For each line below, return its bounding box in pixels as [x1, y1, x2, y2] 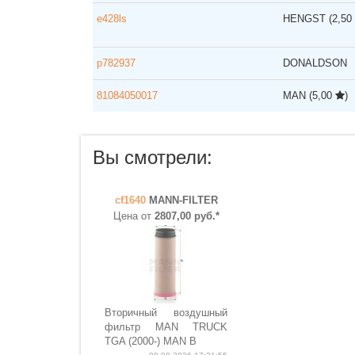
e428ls [97, 13, 127, 25]
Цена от [113, 210, 155, 222]
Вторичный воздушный [105, 307, 227, 319]
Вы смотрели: [93, 147, 212, 168]
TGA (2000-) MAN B [105, 335, 197, 347]
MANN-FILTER [148, 194, 218, 206]
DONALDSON [283, 57, 347, 69]
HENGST [283, 13, 329, 25]
